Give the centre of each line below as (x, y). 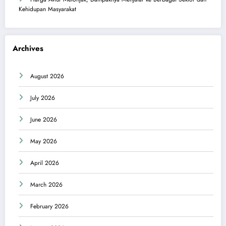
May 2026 (44, 142)
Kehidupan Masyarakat (47, 9)
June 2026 (44, 120)
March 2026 (46, 185)
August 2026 (47, 76)
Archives (28, 48)
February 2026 (49, 207)
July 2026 (43, 98)
